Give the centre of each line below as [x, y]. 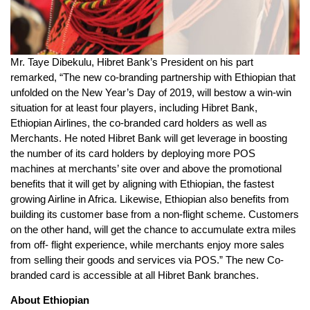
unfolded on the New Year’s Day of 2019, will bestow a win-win [151, 92]
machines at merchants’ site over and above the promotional [146, 168]
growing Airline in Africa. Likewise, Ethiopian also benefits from [150, 199]
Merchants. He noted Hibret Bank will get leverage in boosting [149, 138]
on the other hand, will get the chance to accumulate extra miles [153, 229]
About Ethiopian [50, 300]
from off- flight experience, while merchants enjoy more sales [147, 244]
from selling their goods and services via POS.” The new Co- [147, 259]
